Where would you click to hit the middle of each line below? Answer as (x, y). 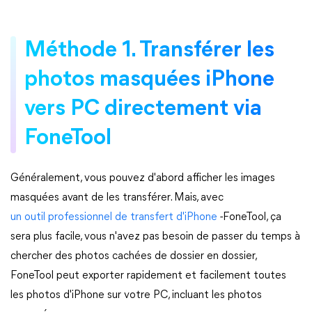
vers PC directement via (143, 109)
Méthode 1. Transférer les (149, 51)
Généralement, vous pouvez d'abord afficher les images (143, 178)
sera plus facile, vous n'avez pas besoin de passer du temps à (155, 237)
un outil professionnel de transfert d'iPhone (114, 217)
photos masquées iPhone (149, 80)
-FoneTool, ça (249, 217)
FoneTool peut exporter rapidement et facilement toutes (148, 276)
